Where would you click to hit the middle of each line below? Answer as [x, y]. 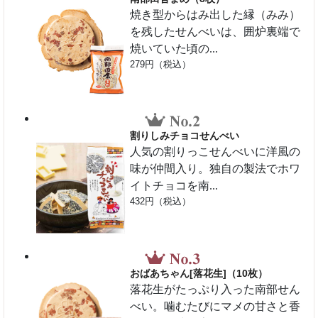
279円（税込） [161, 64]
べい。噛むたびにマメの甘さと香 [215, 306]
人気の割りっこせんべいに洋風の [215, 152]
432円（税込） [161, 202]
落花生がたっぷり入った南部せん [215, 289]
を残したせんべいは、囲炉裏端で [215, 31]
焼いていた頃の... [174, 48]
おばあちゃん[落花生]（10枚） [199, 273]
